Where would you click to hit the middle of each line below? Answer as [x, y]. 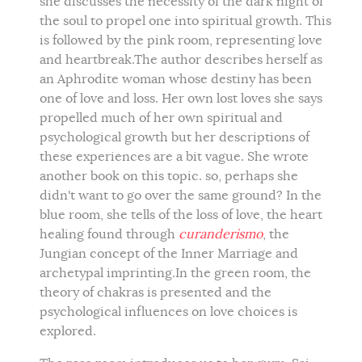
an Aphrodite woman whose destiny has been [176, 80]
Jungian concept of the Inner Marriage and [169, 254]
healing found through [109, 235]
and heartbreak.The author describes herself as [181, 60]
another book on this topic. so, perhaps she [169, 177]
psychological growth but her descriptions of [175, 138]
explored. [69, 332]
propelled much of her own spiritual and [161, 118]
